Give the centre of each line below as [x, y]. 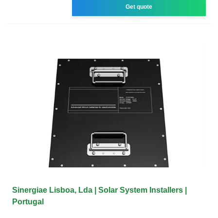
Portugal [28, 201]
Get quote [139, 7]
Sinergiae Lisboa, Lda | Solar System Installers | [100, 190]
